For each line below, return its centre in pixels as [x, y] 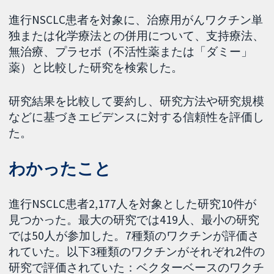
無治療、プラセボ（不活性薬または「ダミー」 [131, 52]
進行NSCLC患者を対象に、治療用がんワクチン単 [136, 20]
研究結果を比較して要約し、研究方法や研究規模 [137, 101]
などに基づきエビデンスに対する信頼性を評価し [137, 117]
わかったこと [60, 168]
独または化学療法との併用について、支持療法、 [137, 36]
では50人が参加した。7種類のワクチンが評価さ [134, 235]
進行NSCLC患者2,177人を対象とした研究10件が [133, 203]
